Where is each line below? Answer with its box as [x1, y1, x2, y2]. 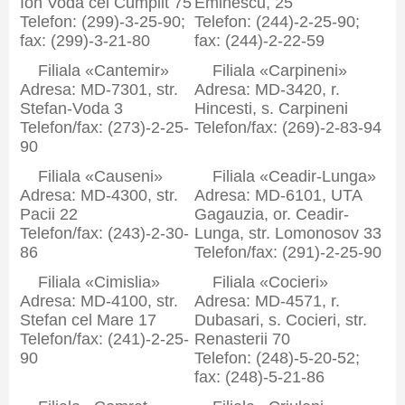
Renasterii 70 [194, 330, 290, 348]
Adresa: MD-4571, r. [194, 292, 340, 310]
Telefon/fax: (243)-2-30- [20, 224, 189, 242]
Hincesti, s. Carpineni [194, 99, 348, 118]
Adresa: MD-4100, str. [20, 292, 178, 310]
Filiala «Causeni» [38, 167, 163, 185]
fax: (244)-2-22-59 [194, 32, 325, 50]
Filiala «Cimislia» [38, 273, 160, 291]
